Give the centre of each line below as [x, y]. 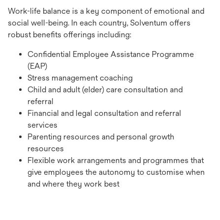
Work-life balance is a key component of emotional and [106, 11]
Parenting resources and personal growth [101, 137]
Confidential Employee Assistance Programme [111, 54]
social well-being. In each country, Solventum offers [99, 23]
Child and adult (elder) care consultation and [105, 89]
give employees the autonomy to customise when [116, 172]
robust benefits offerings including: [69, 34]
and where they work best [74, 184]
